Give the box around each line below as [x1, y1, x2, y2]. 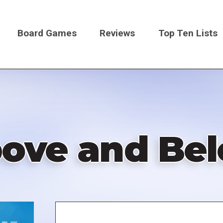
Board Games [17, 27, 77, 39]
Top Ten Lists [158, 27, 218, 39]
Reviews [100, 27, 135, 39]
